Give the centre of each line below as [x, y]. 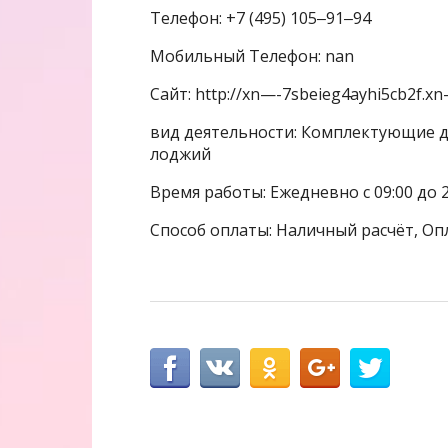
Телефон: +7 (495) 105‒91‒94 [260, 17]
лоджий [180, 153]
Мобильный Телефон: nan [252, 55]
